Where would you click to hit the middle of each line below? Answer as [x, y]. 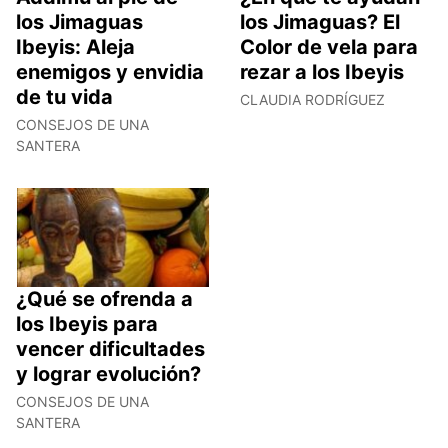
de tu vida [64, 97]
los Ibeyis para [87, 323]
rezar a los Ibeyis [322, 72]
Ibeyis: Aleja [75, 47]
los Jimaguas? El [320, 22]
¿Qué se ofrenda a [104, 298]
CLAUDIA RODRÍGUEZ [312, 100]
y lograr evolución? [108, 373]
